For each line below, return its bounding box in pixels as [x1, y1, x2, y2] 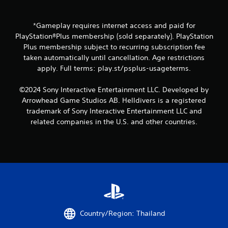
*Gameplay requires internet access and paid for [33, 20, 195, 30]
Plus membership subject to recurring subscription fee [23, 42, 205, 51]
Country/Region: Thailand [80, 209, 165, 218]
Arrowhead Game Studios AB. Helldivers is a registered [22, 95, 206, 105]
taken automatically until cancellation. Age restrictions [23, 52, 205, 62]
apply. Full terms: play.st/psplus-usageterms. [37, 63, 191, 73]
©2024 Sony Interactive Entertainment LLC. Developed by [19, 84, 209, 94]
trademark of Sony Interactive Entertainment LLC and [26, 106, 202, 116]
